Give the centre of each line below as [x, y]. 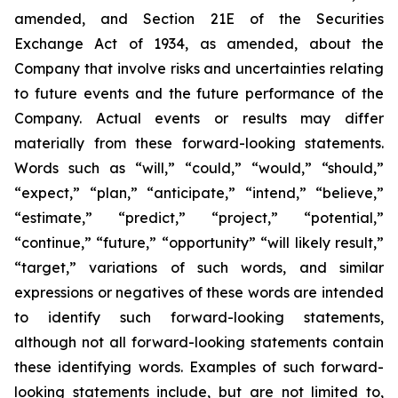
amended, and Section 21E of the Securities [199, 19]
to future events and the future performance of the [199, 93]
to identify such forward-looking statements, [199, 317]
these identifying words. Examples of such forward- [199, 367]
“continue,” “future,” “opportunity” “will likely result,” [199, 243]
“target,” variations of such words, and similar [199, 267]
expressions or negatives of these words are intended [199, 292]
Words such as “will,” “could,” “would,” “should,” [199, 168]
